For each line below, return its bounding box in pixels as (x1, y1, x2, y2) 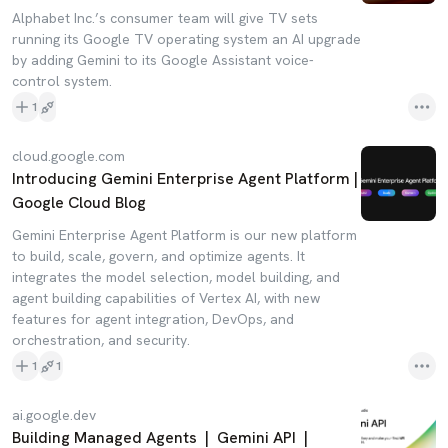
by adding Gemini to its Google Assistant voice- (12, 51, 314, 69)
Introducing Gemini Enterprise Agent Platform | (12, 168, 358, 189)
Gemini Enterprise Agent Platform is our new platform (12, 226, 357, 244)
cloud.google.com (12, 147, 125, 165)
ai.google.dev (12, 406, 96, 424)
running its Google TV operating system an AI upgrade (12, 30, 361, 48)
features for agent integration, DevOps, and (12, 310, 294, 328)
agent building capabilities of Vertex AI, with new (12, 289, 320, 307)
